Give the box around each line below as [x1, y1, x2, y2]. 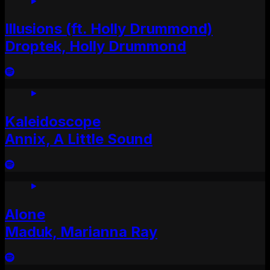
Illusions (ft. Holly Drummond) [5, 20, 213, 38]
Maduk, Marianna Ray [5, 223, 157, 241]
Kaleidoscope [5, 113, 101, 131]
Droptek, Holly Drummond [5, 37, 186, 55]
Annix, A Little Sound [5, 130, 152, 148]
